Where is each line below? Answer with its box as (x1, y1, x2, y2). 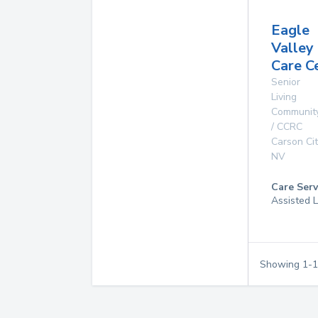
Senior (271, 75, 300, 89)
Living (271, 90, 297, 104)
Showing (260, 257, 302, 271)
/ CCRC (271, 120, 302, 133)
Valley (271, 38, 314, 57)
